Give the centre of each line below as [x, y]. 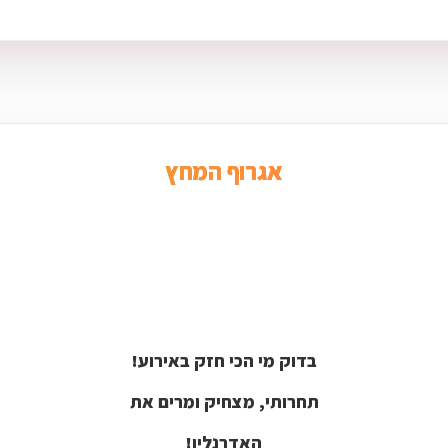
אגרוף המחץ [224, 170]
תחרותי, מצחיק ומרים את [224, 401]
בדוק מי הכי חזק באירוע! [224, 360]
